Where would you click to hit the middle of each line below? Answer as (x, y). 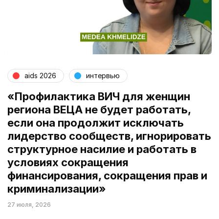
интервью (103, 76)
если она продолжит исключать (96, 122)
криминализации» (57, 188)
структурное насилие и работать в (102, 149)
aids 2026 (40, 76)
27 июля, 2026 (29, 204)
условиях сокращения (68, 162)
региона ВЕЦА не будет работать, (99, 109)
